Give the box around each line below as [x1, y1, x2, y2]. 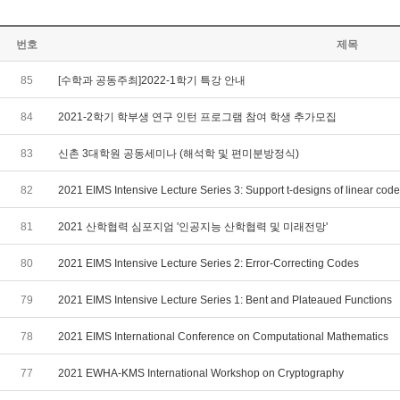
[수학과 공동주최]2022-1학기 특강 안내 [58, 74, 248, 87]
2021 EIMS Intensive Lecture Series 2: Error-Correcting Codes [58, 257, 362, 270]
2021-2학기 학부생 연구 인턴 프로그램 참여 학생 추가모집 [58, 111, 342, 123]
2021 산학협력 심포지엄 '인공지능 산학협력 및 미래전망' [58, 221, 330, 233]
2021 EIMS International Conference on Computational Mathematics [58, 330, 391, 343]
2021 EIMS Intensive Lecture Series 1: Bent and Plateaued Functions [58, 294, 395, 306]
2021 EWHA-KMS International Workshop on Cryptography [58, 367, 346, 379]
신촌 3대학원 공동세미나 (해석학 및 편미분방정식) [58, 147, 302, 160]
